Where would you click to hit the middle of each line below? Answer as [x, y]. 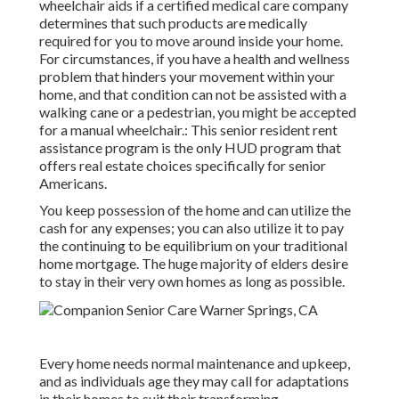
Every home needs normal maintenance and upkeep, [195, 363]
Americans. [73, 183]
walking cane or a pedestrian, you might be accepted [198, 112]
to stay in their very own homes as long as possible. [192, 281]
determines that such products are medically [173, 23]
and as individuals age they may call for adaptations [194, 381]
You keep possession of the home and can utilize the [195, 210]
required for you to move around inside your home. [191, 41]
